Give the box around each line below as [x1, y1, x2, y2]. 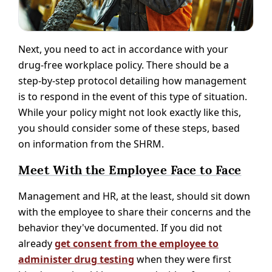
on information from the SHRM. [18, 137, 164, 151]
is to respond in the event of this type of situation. [18, 89, 247, 103]
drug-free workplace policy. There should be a [18, 58, 229, 72]
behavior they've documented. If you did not [18, 220, 222, 234]
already [18, 236, 55, 250]
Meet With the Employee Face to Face [18, 161, 242, 178]
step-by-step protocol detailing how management [18, 73, 246, 87]
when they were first [134, 252, 231, 266]
